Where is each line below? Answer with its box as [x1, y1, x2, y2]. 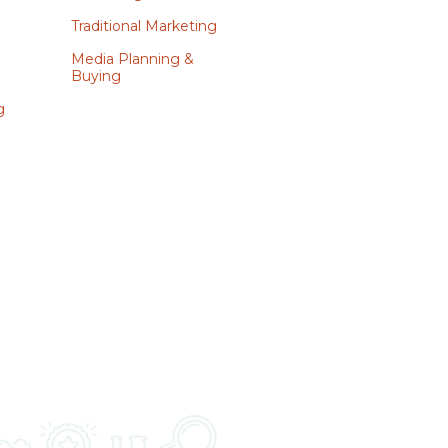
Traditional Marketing [70, 17, 217, 35]
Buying [70, 67, 121, 85]
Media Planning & [70, 50, 194, 68]
